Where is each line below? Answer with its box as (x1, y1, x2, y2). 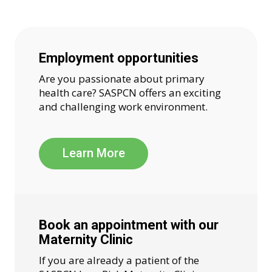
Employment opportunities (39, 50, 199, 66)
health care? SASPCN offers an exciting (39, 86, 221, 100)
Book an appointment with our (39, 217, 219, 233)
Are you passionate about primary (39, 72, 205, 86)
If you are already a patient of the (39, 253, 199, 268)
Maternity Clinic (39, 232, 133, 248)
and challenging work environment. (39, 100, 208, 114)
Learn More (62, 146, 125, 161)
